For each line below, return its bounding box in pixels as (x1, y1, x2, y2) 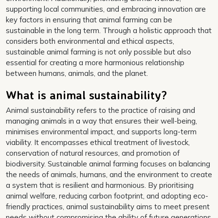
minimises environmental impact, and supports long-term (6, 127, 197, 137)
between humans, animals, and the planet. (6, 69, 148, 78)
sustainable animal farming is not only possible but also (6, 47, 191, 57)
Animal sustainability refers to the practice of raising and (6, 106, 195, 115)
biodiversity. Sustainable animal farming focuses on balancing (6, 159, 210, 169)
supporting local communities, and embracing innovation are (6, 4, 206, 14)
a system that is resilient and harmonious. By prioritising (6, 181, 194, 190)
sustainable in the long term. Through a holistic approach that (6, 26, 212, 36)
